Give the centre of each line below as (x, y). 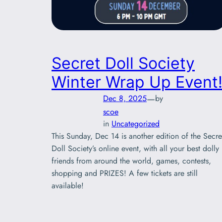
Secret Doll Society (123, 63)
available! (70, 185)
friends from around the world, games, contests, (131, 161)
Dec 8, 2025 (125, 99)
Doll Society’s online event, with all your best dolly (135, 148)
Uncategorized (136, 123)
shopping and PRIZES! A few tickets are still (125, 173)
